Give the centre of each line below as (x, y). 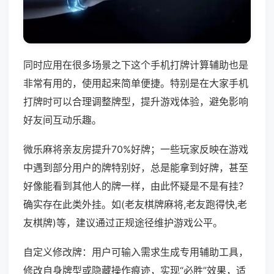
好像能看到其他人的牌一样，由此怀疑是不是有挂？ (136, 186)
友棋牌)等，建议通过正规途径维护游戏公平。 (123, 223)
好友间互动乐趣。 (62, 120)
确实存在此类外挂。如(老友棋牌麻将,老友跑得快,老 (135, 205)
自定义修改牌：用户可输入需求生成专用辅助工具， (136, 252)
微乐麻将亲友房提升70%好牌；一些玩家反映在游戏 (136, 150)
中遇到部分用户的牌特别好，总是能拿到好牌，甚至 (136, 168)
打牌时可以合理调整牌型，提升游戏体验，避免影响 (136, 102)
